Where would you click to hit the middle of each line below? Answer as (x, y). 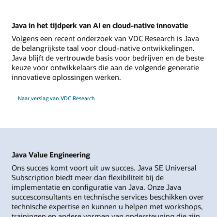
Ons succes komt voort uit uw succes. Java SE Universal (104, 168)
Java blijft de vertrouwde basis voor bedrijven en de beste (108, 58)
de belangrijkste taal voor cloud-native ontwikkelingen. (103, 48)
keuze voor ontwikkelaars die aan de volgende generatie (105, 68)
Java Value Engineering (51, 154)
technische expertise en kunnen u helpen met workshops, (107, 207)
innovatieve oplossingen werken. (66, 77)
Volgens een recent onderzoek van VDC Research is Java (105, 39)
